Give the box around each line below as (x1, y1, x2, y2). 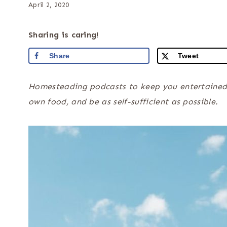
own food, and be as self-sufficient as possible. (28, 96, 218, 106)
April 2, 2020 (28, 1, 69, 9)
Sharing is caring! (28, 30, 99, 40)
